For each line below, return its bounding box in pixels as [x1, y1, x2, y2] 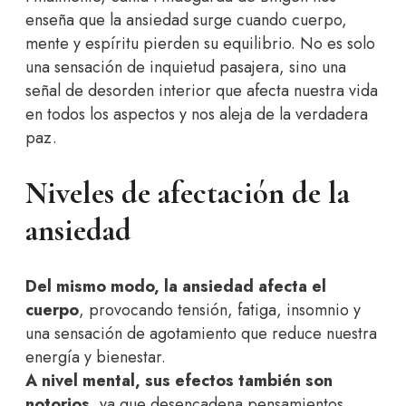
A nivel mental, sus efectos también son [25, 369, 333, 393]
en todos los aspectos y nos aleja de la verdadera [25, 101, 368, 126]
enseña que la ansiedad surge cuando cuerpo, [25, 7, 347, 32]
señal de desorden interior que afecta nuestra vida [25, 78, 378, 102]
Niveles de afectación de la [25, 175, 350, 213]
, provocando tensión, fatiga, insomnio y [79, 298, 361, 323]
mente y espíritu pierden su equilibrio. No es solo [25, 31, 375, 55]
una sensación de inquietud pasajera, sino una [25, 54, 346, 79]
